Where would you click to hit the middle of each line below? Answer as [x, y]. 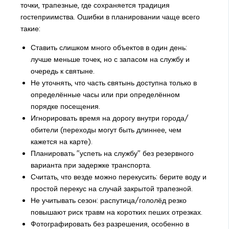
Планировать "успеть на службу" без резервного [112, 154]
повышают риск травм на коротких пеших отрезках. [116, 212]
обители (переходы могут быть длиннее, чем [106, 130]
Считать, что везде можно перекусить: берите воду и [118, 177]
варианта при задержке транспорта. [91, 165]
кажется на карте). [61, 142]
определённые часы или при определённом [105, 95]
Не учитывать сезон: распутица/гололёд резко [108, 201]
